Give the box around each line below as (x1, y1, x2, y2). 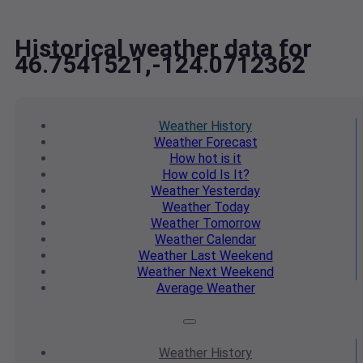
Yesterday (199, 183, 260, 199)
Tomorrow (199, 216, 261, 232)
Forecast (202, 135, 258, 151)
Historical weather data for (15, 34, 312, 63)
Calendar (203, 232, 256, 248)
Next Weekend (186, 264, 274, 280)
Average (156, 280, 203, 297)
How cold (161, 167, 216, 183)
